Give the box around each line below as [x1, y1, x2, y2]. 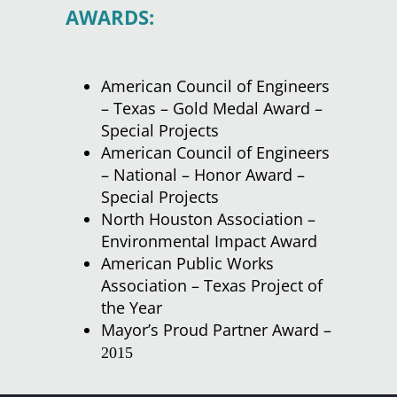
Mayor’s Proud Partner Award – [101, 319, 331, 341]
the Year [101, 297, 162, 319]
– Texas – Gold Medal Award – [101, 97, 323, 120]
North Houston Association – [101, 208, 315, 230]
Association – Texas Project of [101, 275, 323, 297]
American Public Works [101, 253, 274, 275]
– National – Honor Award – [101, 164, 305, 186]
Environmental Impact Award [101, 230, 317, 253]
